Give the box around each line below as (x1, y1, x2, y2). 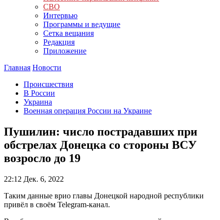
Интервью (43, 11, 78, 20)
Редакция (43, 38, 75, 46)
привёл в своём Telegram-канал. (4, 200, 110, 209)
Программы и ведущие (43, 20, 120, 28)
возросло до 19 (4, 151, 81, 165)
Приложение (43, 47, 86, 55)
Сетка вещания (43, 29, 94, 37)
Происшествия (24, 80, 73, 88)
